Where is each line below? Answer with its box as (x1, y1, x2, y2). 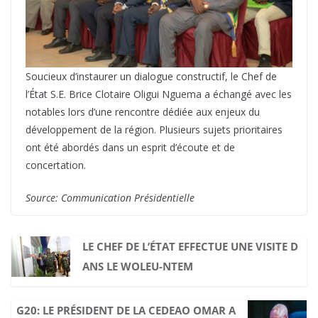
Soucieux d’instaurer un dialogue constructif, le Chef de (26, 69, 277, 83)
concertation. (26, 158, 86, 172)
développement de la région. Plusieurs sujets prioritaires (26, 122, 283, 136)
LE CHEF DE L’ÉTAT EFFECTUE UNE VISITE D (82, 238, 298, 253)
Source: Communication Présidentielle (26, 190, 194, 204)
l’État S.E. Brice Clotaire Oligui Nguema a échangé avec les (26, 87, 292, 101)
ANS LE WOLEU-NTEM (82, 258, 193, 273)
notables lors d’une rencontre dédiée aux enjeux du (26, 104, 260, 119)
